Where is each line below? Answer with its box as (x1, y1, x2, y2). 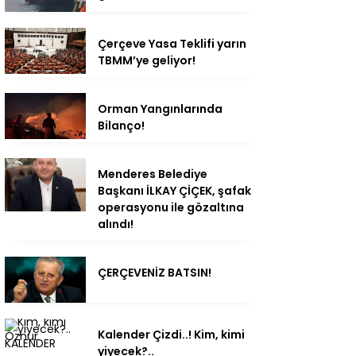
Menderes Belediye (98, 166, 207, 183)
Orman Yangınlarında (98, 101, 222, 118)
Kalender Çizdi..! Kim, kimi (98, 326, 245, 342)
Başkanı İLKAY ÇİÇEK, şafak (98, 183, 251, 199)
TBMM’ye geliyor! (98, 52, 195, 69)
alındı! (98, 216, 133, 233)
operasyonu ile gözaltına (98, 199, 244, 216)
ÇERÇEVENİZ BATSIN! (98, 265, 211, 281)
